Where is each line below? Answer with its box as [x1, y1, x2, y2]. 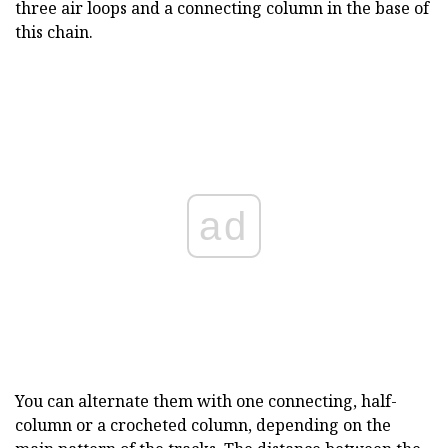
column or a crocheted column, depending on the [15, 413, 391, 436]
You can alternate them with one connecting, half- [15, 389, 397, 412]
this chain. [15, 20, 93, 43]
